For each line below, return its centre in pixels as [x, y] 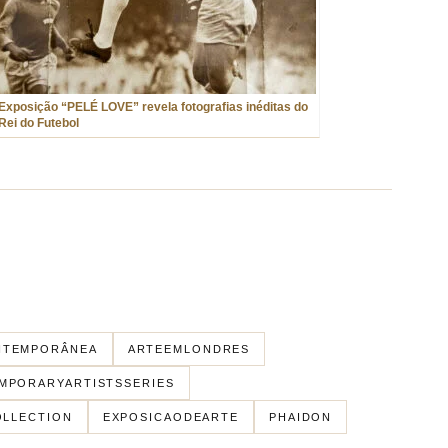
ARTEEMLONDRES [189, 349]
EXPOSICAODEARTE [170, 417]
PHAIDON [300, 417]
